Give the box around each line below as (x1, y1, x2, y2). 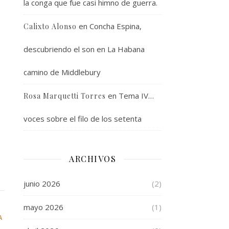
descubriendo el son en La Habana (24, 44, 145, 54)
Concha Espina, (89, 21, 142, 31)
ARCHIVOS (69, 153, 116, 164)
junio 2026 (24, 178, 60, 189)
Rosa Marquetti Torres (24, 91, 106, 101)
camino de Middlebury (24, 67, 101, 77)
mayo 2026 (24, 202, 63, 212)
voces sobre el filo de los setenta (24, 113, 142, 124)
